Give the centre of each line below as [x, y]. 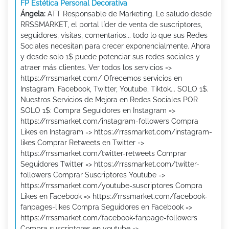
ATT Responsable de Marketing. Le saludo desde [129, 14]
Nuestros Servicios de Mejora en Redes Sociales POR [109, 100]
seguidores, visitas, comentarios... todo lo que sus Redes [114, 36]
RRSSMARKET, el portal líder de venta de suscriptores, [111, 25]
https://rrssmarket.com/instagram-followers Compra [109, 121]
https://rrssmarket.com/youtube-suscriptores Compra [111, 186]
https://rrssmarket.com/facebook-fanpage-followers [109, 218]
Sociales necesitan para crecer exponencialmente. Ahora [116, 46]
